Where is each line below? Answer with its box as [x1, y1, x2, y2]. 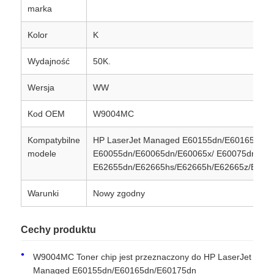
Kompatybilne [28, 135, 81, 145]
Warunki [28, 188, 59, 198]
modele [28, 148, 57, 158]
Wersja [28, 82, 55, 92]
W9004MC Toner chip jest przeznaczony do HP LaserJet [33, 251, 252, 262]
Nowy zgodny [93, 188, 146, 198]
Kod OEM [28, 108, 65, 119]
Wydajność [28, 56, 70, 66]
